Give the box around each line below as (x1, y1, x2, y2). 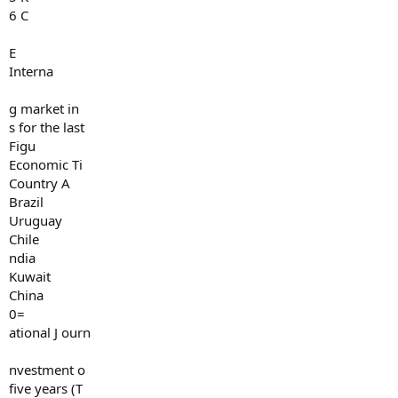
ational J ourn (9, 323, 91, 341)
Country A (9, 174, 70, 192)
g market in (9, 99, 79, 117)
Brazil (9, 193, 44, 211)
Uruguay (9, 211, 62, 229)
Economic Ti (9, 155, 83, 173)
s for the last (9, 118, 84, 136)
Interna (9, 62, 53, 80)
